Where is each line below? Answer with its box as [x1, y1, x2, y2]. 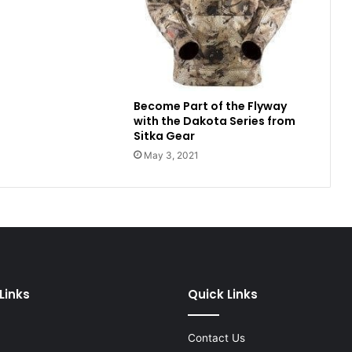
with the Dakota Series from [133, 112, 295, 129]
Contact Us [187, 331, 245, 344]
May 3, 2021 [143, 148, 199, 161]
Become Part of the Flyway [133, 97, 287, 114]
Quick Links [187, 285, 258, 302]
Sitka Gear [133, 127, 195, 144]
